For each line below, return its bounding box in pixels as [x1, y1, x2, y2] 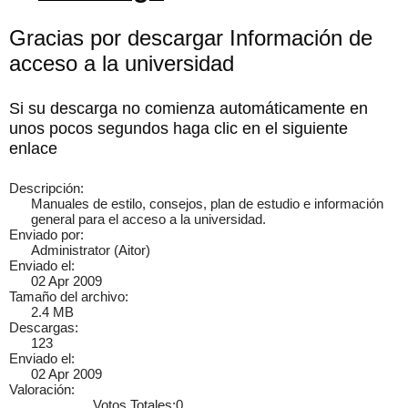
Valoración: [9, 382, 75, 397]
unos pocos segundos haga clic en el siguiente [9, 118, 348, 138]
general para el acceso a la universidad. [31, 211, 270, 227]
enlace [9, 138, 57, 158]
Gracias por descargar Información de [9, 25, 372, 50]
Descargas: [9, 320, 78, 335]
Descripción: [9, 180, 84, 196]
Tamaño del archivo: [9, 289, 128, 304]
